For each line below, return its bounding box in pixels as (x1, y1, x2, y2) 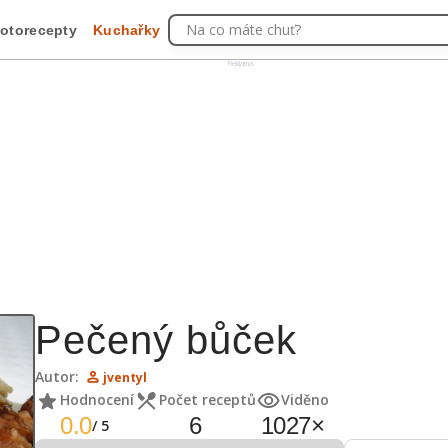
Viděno (281, 390, 329, 409)
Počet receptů (159, 390, 256, 409)
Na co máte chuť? (186, 19, 302, 39)
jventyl (103, 369, 147, 386)
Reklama (228, 58, 253, 68)
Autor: (35, 367, 79, 386)
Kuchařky (93, 21, 161, 38)
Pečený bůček (35, 318, 297, 362)
